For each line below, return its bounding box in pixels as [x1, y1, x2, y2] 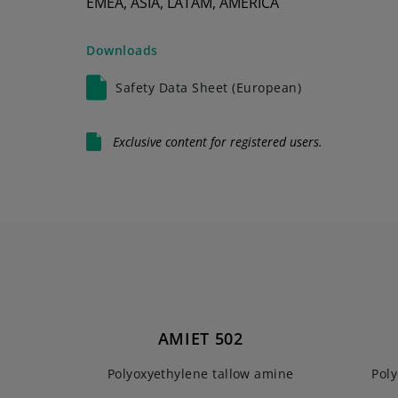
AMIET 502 [157, 328, 243, 349]
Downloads [86, 42, 158, 59]
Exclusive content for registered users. [113, 133, 322, 150]
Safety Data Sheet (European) [115, 78, 301, 96]
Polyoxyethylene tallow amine [107, 365, 294, 382]
